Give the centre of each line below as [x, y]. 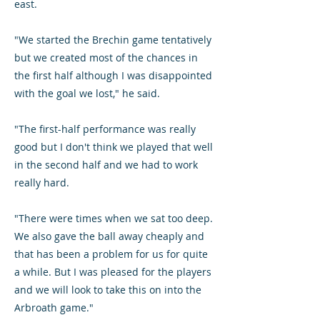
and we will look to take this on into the [108, 290]
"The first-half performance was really [105, 129]
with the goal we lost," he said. [87, 93]
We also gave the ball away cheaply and [109, 236]
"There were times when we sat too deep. [114, 218]
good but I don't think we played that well [114, 147]
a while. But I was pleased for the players [113, 272]
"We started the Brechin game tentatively [113, 40]
